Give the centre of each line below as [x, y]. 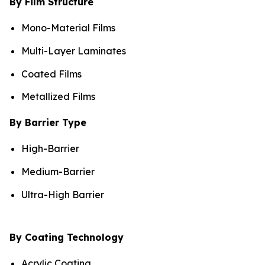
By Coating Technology [67, 237]
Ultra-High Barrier [63, 194]
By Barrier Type [48, 123]
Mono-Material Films [68, 28]
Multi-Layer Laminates [74, 51]
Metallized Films [58, 97]
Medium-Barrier [58, 171]
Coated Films [51, 74]
